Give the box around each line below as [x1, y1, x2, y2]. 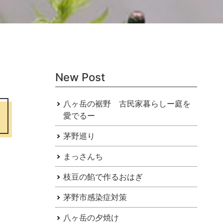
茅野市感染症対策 [63, 192, 127, 203]
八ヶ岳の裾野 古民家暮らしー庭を [63, 99, 191, 109]
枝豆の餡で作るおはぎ [63, 172, 143, 182]
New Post [55, 70, 105, 84]
